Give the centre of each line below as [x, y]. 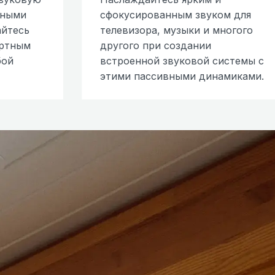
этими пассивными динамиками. [182, 76]
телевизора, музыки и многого [177, 30]
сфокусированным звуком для [176, 15]
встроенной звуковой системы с [182, 61]
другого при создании [156, 45]
